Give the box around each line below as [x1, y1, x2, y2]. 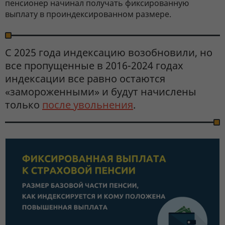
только [5, 98, 42, 111]
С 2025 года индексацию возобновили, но [5, 46, 212, 59]
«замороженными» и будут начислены [5, 85, 196, 98]
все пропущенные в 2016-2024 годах [5, 59, 183, 72]
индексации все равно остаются [5, 72, 165, 85]
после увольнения [42, 98, 133, 111]
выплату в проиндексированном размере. [5, 9, 171, 20]
